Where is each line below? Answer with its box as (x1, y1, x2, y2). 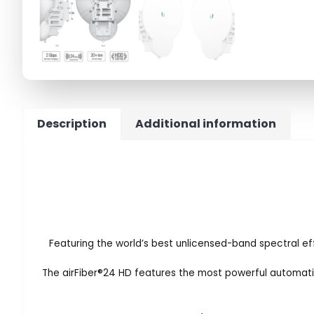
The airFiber (42, 266, 97, 280)
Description (37, 115, 107, 132)
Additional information (135, 115, 276, 132)
